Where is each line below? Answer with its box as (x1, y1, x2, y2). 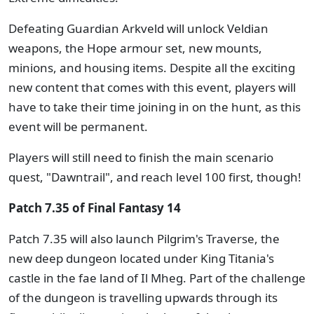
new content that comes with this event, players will (8, 79, 296, 95)
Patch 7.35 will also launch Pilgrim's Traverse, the (8, 231, 280, 247)
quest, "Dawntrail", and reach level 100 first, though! (8, 169, 301, 185)
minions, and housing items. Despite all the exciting (8, 60, 295, 76)
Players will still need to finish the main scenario (8, 149, 273, 165)
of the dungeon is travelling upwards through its (8, 289, 278, 306)
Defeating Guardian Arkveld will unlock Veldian (8, 20, 268, 36)
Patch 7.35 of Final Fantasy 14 (8, 200, 181, 216)
